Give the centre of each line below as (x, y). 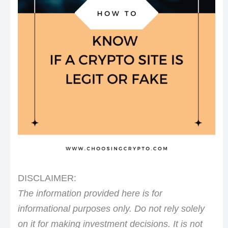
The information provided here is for (90, 193)
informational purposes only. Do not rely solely (111, 208)
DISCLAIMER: (47, 178)
